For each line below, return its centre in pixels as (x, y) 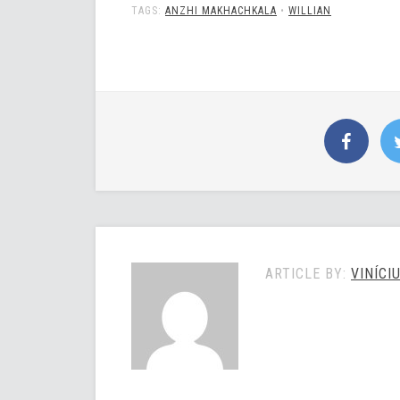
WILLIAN (310, 11)
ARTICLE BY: (308, 274)
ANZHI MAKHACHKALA (221, 11)
